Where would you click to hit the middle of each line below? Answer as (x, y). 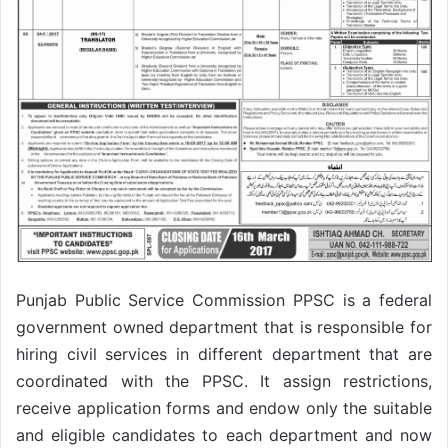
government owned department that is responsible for (224, 326)
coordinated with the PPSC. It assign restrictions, (224, 380)
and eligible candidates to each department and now (224, 434)
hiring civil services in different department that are (224, 353)
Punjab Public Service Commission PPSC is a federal (224, 299)
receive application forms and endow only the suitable (224, 407)
